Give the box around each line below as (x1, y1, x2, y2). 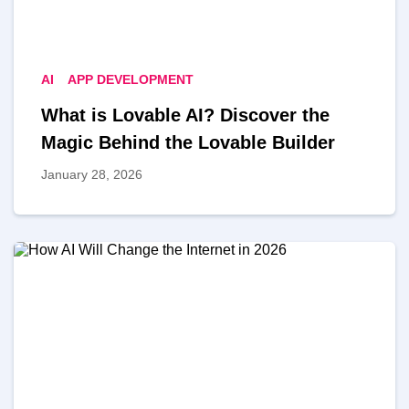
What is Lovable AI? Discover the (41, 104, 330, 125)
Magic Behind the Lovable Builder (41, 131, 335, 152)
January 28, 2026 (41, 166, 142, 182)
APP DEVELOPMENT (68, 71, 194, 87)
